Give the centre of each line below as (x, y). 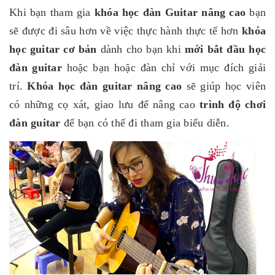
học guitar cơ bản (53, 49)
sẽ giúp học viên (224, 86)
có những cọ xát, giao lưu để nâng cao (105, 105)
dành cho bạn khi (141, 49)
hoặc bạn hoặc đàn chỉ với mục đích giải (164, 68)
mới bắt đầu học (225, 49)
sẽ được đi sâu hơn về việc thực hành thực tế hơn (126, 31)
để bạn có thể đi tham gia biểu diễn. (146, 123)
